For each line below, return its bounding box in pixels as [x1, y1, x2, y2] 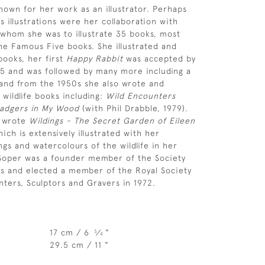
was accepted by [123, 54, 196, 63]
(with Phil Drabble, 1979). [79, 104, 188, 113]
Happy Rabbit [66, 54, 123, 63]
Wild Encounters [106, 91, 176, 101]
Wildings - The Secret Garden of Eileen [29, 116, 195, 125]
